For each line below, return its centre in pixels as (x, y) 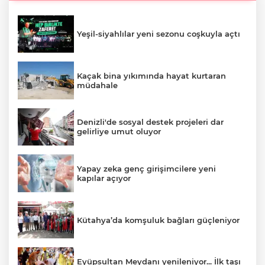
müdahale (97, 85)
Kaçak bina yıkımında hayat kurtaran (151, 75)
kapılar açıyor (104, 178)
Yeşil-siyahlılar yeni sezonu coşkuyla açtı (159, 34)
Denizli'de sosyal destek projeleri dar (150, 122)
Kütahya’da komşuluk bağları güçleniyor (158, 220)
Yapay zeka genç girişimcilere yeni (146, 169)
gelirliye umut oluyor (119, 132)
